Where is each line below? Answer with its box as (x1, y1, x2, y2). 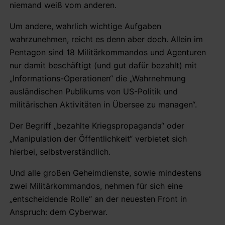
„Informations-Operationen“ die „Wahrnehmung (10, 73, 186, 83)
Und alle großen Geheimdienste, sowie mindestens (10, 167, 201, 178)
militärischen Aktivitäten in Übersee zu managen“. (10, 99, 197, 109)
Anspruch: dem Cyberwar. (10, 206, 107, 217)
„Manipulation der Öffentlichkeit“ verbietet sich (10, 133, 187, 144)
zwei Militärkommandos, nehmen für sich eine (10, 180, 183, 191)
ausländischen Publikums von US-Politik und (10, 86, 178, 96)
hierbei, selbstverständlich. (10, 146, 110, 157)
